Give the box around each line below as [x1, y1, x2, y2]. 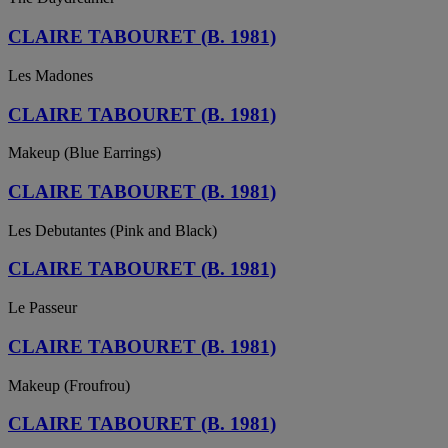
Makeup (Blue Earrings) [8, 144, 161, 162]
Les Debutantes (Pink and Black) [8, 221, 217, 239]
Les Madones [8, 66, 93, 84]
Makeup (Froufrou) [8, 376, 130, 394]
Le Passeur [8, 299, 77, 317]
